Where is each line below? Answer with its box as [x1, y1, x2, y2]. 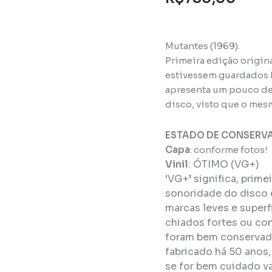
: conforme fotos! [190, 143, 268, 155]
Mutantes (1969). [165, 40, 240, 52]
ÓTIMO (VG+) [193, 157, 259, 171]
